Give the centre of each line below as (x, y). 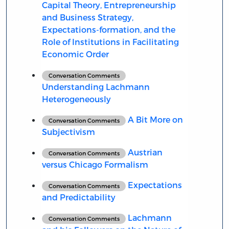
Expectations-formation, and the (108, 29)
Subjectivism (68, 131)
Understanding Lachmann (96, 86)
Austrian (144, 152)
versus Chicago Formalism (95, 164)
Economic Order (75, 54)
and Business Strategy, (87, 17)
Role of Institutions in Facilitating (110, 41)
